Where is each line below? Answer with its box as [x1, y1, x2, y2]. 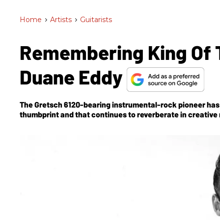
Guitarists [80, 15, 112, 24]
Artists [50, 15, 72, 24]
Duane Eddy [20, 65, 127, 88]
